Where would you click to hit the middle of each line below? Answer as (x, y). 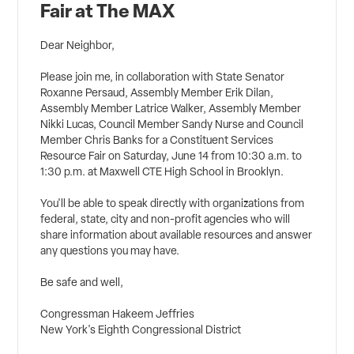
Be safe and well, (82, 282)
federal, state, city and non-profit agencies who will (166, 219)
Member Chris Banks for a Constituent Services (157, 140)
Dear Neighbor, (78, 45)
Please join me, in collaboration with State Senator (163, 77)
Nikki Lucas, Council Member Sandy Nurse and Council (172, 124)
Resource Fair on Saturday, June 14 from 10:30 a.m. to (171, 156)
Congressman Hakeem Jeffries (118, 314)
